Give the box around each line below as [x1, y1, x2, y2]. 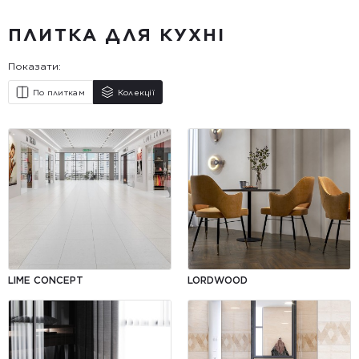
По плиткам [33, 87, 85, 97]
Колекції [117, 87, 155, 97]
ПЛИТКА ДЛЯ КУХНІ [8, 24, 226, 45]
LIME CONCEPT [8, 274, 83, 286]
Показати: [8, 60, 61, 72]
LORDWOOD [188, 274, 248, 286]
